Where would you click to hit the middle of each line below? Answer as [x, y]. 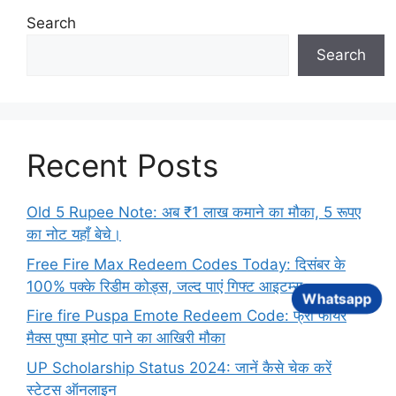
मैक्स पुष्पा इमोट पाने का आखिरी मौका [126, 338]
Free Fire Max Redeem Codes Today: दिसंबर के [186, 264]
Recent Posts [122, 165]
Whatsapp [337, 298]
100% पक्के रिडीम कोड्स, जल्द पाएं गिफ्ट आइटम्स [164, 286]
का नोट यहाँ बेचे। [74, 234]
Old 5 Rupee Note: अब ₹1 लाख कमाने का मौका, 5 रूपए [194, 212]
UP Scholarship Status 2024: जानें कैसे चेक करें [179, 367]
